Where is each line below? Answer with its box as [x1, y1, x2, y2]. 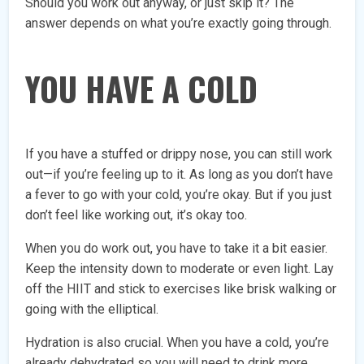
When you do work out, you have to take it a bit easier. [25, 240, 328, 257]
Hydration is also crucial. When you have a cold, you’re [25, 335, 330, 351]
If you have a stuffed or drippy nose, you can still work [25, 146, 333, 162]
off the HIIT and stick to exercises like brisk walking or [25, 281, 337, 297]
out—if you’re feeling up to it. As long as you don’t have [25, 167, 334, 183]
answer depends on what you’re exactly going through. [25, 15, 332, 32]
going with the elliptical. [25, 301, 159, 318]
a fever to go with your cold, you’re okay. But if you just [25, 187, 332, 203]
